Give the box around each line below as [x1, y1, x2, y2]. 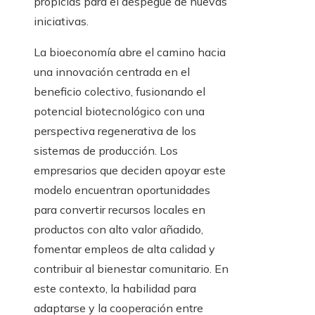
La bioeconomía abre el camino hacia [34, 45, 226, 60]
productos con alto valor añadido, [34, 222, 203, 237]
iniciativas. [34, 14, 89, 29]
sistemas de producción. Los [34, 143, 178, 158]
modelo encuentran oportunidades [34, 183, 210, 198]
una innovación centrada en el [34, 65, 190, 79]
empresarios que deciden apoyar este [34, 163, 226, 178]
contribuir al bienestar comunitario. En [34, 262, 229, 276]
